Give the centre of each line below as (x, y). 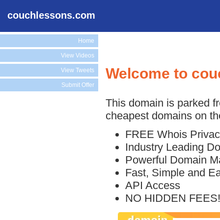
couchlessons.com (51, 15)
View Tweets (78, 70)
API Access (153, 185)
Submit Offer (78, 85)
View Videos (78, 55)
